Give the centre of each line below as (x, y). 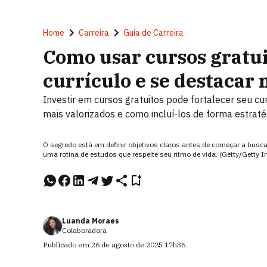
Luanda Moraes (91, 221)
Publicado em (67, 245)
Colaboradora (84, 230)
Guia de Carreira (153, 33)
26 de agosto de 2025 (127, 245)
